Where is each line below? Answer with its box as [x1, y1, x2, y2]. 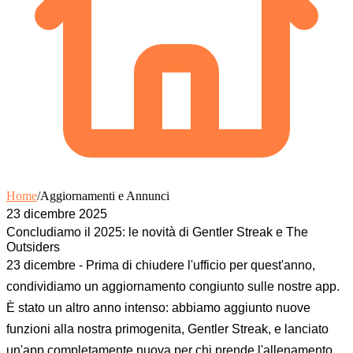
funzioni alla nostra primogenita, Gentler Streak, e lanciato [6, 321, 329, 336]
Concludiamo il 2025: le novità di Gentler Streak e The [6, 225, 308, 239]
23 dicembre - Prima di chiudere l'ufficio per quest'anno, [6, 258, 315, 272]
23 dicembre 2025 [6, 206, 107, 221]
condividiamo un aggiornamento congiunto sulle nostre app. [6, 279, 340, 293]
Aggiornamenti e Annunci [40, 188, 169, 203]
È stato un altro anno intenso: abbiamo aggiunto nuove [6, 300, 310, 314]
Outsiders [6, 240, 60, 254]
